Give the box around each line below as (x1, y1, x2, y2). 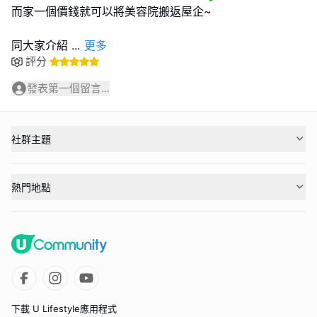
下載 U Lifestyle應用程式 (11, 302, 117, 314)
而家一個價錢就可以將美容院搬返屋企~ (11, 4, 212, 19)
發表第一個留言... (27, 81, 110, 96)
